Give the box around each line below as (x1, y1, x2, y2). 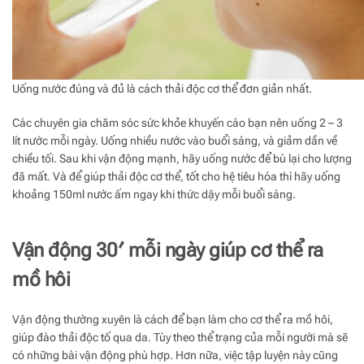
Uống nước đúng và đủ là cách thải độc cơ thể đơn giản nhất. (12, 82, 312, 96)
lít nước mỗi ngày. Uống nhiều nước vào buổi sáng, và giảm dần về (12, 134, 337, 148)
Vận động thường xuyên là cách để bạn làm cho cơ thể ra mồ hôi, (12, 313, 333, 327)
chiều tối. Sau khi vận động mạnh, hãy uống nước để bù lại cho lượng (12, 152, 352, 166)
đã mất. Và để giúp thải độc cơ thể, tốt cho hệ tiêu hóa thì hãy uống (12, 170, 340, 184)
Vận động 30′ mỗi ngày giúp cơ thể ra (12, 239, 323, 262)
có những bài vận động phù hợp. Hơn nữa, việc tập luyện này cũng (12, 349, 338, 362)
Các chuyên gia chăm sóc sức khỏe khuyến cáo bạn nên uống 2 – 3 (12, 116, 343, 130)
